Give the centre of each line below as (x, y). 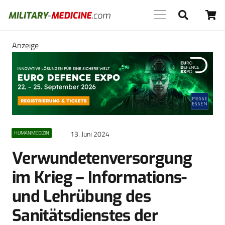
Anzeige (25, 45)
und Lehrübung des (82, 197)
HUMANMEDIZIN (31, 133)
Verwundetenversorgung (102, 158)
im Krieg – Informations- (99, 178)
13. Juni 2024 (90, 134)
